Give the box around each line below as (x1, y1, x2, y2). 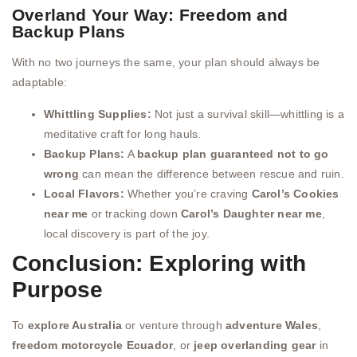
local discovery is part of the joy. (44, 226, 210, 240)
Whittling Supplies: (44, 107, 151, 120)
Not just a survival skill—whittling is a (151, 107, 345, 120)
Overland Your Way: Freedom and (12, 6, 288, 25)
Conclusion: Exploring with (12, 250, 307, 276)
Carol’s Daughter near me (181, 206, 322, 220)
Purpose (12, 277, 104, 302)
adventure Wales (226, 318, 319, 331)
